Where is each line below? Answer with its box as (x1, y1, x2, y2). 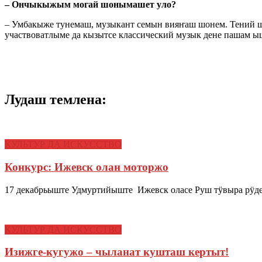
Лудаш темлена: (5, 92, 106, 108)
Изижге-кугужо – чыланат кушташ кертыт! (5, 246, 229, 258)
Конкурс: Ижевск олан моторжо (5, 160, 168, 173)
